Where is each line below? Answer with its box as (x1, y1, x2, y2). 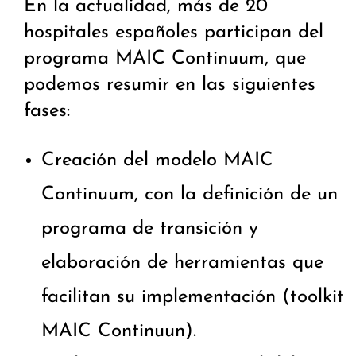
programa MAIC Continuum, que (24, 49, 306, 69)
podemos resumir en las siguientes (24, 75, 315, 95)
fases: (24, 102, 70, 122)
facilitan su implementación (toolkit (41, 288, 344, 308)
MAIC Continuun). (41, 322, 196, 342)
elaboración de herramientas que (41, 253, 323, 273)
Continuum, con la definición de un (41, 185, 338, 205)
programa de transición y (41, 219, 258, 239)
